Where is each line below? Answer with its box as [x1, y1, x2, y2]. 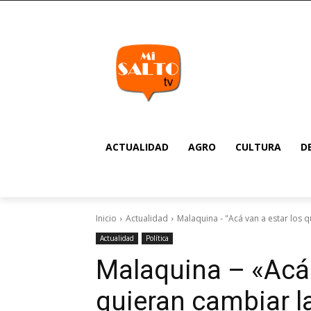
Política [146, 233, 169, 243]
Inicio [96, 212, 117, 224]
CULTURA [235, 140, 281, 153]
